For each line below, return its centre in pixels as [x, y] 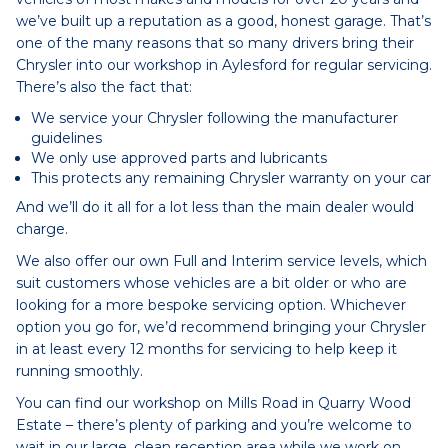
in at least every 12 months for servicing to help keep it [206, 349]
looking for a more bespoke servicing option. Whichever [211, 305]
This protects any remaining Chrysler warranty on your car [231, 178]
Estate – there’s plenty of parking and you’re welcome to [214, 425]
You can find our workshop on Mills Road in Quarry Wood [213, 403]
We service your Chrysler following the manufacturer [214, 118]
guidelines [66, 138]
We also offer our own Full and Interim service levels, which [221, 261]
